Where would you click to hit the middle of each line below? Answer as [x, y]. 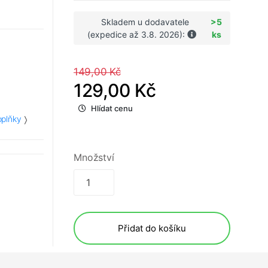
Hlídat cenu [112, 109]
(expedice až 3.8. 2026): [138, 35]
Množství [94, 158]
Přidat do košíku [152, 229]
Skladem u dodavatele [145, 22]
